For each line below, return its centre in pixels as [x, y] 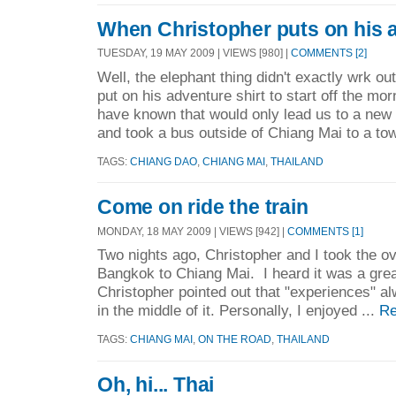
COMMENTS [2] [329, 53]
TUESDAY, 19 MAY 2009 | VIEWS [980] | [194, 53]
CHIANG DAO [164, 162]
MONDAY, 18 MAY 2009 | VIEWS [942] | [192, 231]
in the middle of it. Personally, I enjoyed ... [238, 311]
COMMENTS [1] [325, 231]
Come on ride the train [203, 206]
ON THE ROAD [235, 339]
